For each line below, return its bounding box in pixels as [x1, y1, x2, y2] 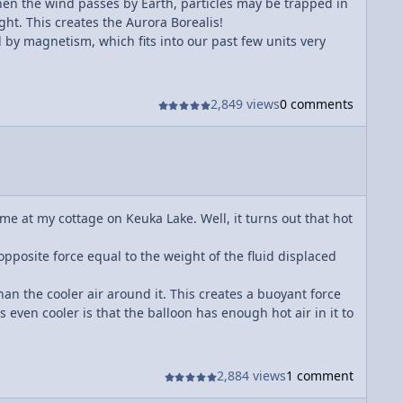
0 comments [280, 95, 354, 113]
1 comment [286, 367, 354, 385]
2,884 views [217, 367, 286, 385]
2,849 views [210, 95, 280, 113]
